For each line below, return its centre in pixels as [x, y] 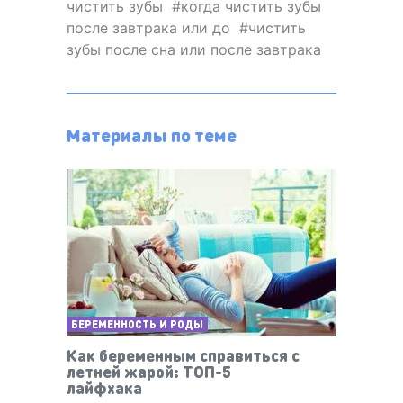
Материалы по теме [152, 135]
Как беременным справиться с [183, 354]
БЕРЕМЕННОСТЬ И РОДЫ [137, 324]
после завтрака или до [148, 28]
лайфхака [104, 387]
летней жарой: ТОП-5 [149, 371]
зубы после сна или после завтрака [194, 50]
